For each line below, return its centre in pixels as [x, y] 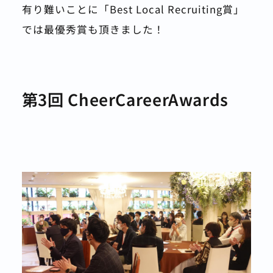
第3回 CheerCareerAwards [125, 99]
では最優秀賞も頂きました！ [93, 29]
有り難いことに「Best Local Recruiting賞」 [133, 9]
